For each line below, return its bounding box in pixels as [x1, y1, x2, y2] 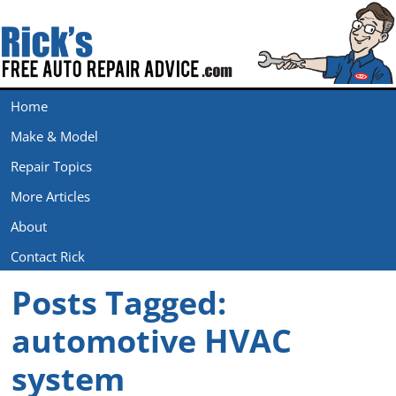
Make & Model [11, 126, 98, 145]
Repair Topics [11, 156, 92, 175]
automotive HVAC [11, 318, 293, 362]
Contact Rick [11, 247, 85, 265]
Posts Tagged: [11, 280, 227, 324]
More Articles [11, 187, 90, 205]
